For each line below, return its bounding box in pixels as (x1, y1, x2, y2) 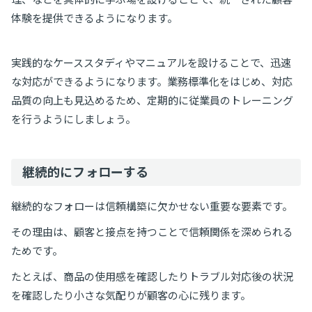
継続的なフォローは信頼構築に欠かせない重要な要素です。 (11, 199, 292, 212)
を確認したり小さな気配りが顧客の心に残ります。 (11, 288, 251, 302)
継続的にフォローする (22, 164, 148, 180)
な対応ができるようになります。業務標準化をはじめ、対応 (11, 75, 292, 88)
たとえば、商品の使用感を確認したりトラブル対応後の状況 (11, 270, 293, 283)
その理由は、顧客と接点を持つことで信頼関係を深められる (11, 225, 293, 238)
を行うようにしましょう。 (11, 112, 136, 125)
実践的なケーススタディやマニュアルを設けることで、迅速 (11, 56, 291, 69)
